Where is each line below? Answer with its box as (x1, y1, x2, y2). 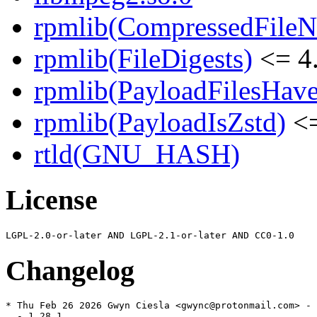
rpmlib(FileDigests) (34, 43, 253, 74)
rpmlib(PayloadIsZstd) (34, 107, 286, 138)
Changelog (6, 254, 134, 287)
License (6, 184, 98, 217)
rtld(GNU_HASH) (34, 139, 240, 170)
